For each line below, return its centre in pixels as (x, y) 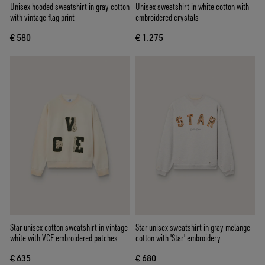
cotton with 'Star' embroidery (178, 238)
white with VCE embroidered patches (64, 238)
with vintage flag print (42, 17)
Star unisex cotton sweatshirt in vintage (69, 227)
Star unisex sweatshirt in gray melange (193, 227)
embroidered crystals (167, 17)
